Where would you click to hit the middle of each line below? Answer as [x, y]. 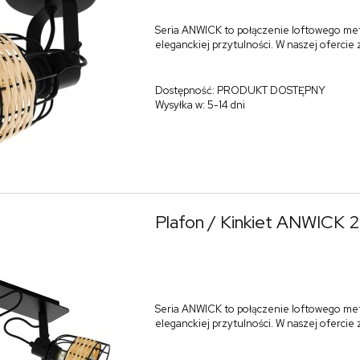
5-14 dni [226, 105]
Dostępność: [184, 91]
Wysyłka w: [180, 105]
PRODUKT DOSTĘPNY [271, 91]
